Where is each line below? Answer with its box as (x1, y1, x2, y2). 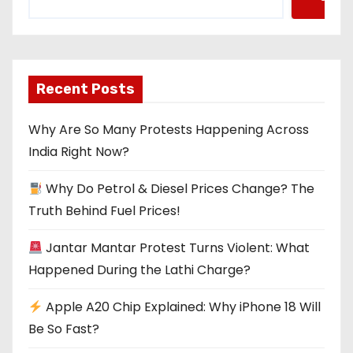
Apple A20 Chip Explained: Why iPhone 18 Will (43, 297, 321, 316)
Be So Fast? (28, 319, 99, 338)
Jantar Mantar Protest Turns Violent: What (43, 238, 310, 257)
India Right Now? (28, 142, 129, 161)
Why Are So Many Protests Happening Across (28, 120, 309, 139)
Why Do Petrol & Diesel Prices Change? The (43, 179, 315, 198)
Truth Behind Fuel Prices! (28, 201, 180, 220)
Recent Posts (36, 80, 135, 98)
